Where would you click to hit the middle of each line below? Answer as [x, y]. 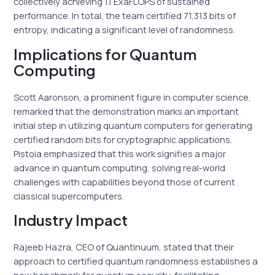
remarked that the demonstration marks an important [126, 111]
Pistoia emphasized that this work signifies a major [120, 153]
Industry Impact [71, 220]
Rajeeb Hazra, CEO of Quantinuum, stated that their [124, 247]
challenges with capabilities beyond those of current [125, 181]
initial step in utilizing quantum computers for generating [133, 125]
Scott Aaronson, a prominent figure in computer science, [133, 97]
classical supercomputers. [69, 196]
